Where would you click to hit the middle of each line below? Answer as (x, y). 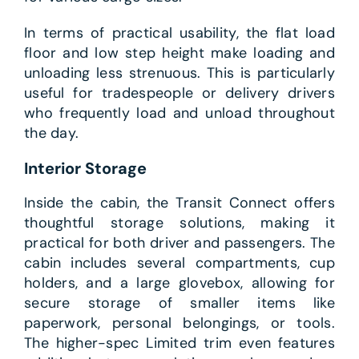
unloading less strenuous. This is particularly (179, 73)
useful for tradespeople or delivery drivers (179, 93)
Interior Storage (85, 169)
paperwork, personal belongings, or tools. (179, 323)
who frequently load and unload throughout (179, 113)
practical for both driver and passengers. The (179, 243)
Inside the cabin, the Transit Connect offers (179, 203)
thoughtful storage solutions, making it (179, 223)
